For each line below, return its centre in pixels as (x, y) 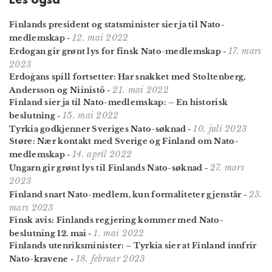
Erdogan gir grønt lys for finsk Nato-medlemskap (115, 51)
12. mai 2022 (100, 37)
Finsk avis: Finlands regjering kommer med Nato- (117, 220)
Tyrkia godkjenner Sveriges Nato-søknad (98, 129)
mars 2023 (32, 207)
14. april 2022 (102, 154)
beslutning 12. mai (48, 233)
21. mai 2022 (141, 90)
